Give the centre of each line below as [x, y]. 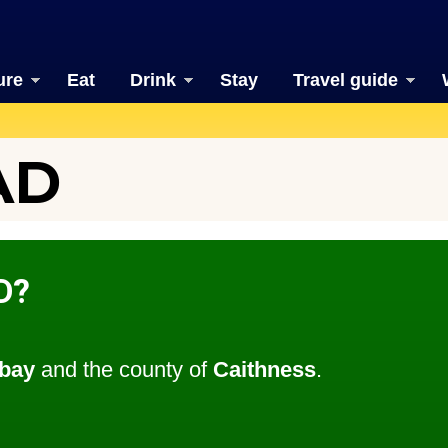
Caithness [264, 370]
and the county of [124, 370]
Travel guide [345, 80]
